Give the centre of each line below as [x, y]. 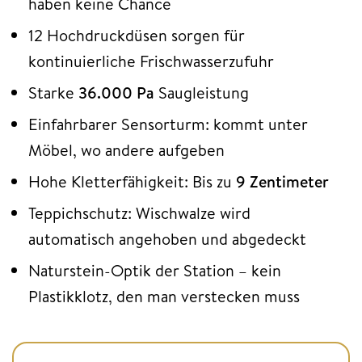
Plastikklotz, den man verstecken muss [164, 296]
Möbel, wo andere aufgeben [126, 149]
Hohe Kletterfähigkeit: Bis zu [132, 181]
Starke [53, 92]
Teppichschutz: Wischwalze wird [139, 213]
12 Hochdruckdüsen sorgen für [137, 35]
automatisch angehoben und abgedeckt [167, 238]
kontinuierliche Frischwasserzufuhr [151, 61]
